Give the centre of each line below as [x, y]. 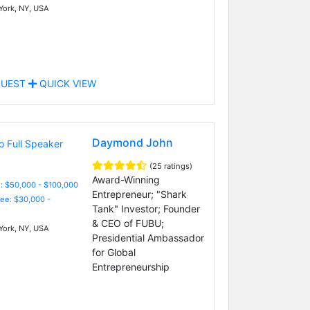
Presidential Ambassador [148, 237]
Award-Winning [126, 179]
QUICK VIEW [66, 83]
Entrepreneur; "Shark [139, 194]
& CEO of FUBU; [128, 223]
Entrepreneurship [130, 266]
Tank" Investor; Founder [146, 208]
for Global [113, 252]
